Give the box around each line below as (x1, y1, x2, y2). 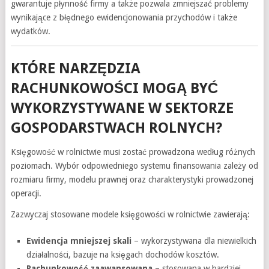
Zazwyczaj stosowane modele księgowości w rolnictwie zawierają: (10, 210, 250, 219)
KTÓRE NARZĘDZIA (10, 60, 141, 77)
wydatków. (10, 26, 50, 36)
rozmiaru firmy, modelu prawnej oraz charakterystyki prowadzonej (10, 175, 253, 184)
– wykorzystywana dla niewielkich (131, 236, 257, 246)
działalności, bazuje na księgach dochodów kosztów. (26, 250, 220, 259)
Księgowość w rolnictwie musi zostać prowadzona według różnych (10, 147, 255, 157)
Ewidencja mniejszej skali (26, 236, 132, 246)
